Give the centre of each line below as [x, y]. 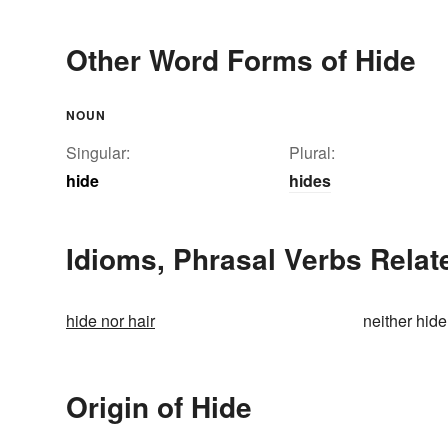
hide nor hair [110, 321]
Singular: [98, 153]
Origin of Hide [159, 407]
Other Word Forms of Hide [241, 60]
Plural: [312, 153]
